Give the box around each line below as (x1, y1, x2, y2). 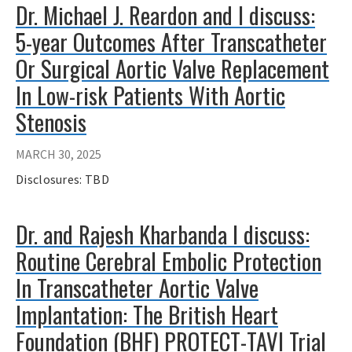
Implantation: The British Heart (16, 297, 278, 331)
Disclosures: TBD (16, 170, 109, 187)
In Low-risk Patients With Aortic (16, 79, 285, 112)
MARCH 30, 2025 (16, 145, 101, 162)
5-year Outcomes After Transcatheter (16, 25, 327, 59)
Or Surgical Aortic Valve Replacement (16, 52, 329, 86)
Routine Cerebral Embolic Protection (16, 244, 321, 277)
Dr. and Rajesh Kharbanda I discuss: (16, 217, 310, 251)
